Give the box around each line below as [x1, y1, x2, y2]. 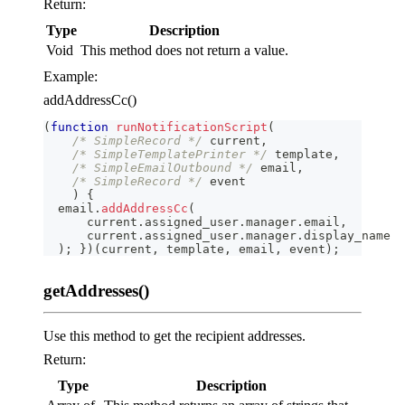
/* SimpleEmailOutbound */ [72, 161, 253, 175]
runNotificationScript [116, 120, 268, 135]
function [51, 120, 108, 135]
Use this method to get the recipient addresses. [43, 328, 306, 344]
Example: [43, 69, 98, 85]
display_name [304, 229, 391, 243]
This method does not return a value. [80, 42, 288, 59]
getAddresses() [43, 281, 149, 301]
